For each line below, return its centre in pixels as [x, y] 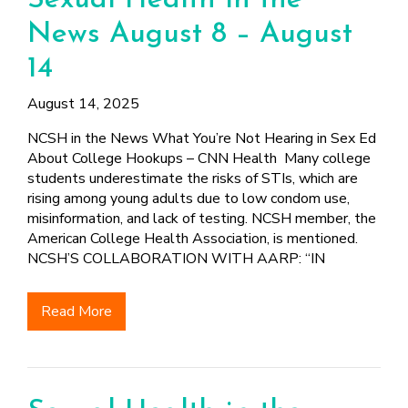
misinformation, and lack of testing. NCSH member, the [202, 219]
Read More [76, 311]
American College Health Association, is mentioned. [194, 239]
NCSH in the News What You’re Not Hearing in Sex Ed [202, 138]
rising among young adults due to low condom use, [189, 199]
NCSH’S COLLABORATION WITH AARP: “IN [176, 259]
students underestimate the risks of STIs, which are [193, 178]
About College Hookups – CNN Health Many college [199, 158]
